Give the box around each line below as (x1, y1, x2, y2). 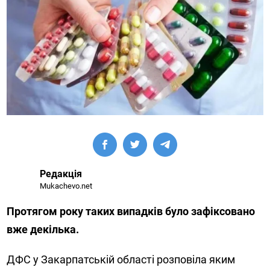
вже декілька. (7, 223, 80, 236)
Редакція (40, 168, 83, 180)
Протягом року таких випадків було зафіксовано (7, 205, 256, 218)
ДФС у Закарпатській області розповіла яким (7, 253, 236, 266)
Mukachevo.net (40, 181, 93, 191)
